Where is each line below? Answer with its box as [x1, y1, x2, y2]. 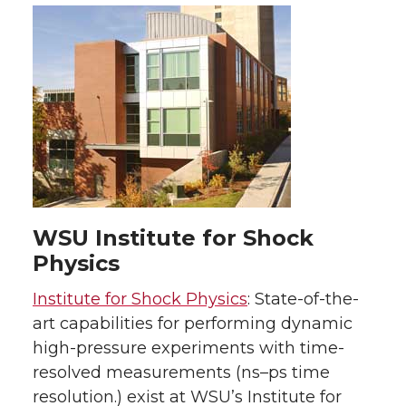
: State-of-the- [247, 289, 359, 309]
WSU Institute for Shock [33, 225, 314, 251]
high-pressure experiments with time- [33, 338, 344, 358]
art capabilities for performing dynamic [33, 314, 353, 333]
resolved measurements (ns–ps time [33, 362, 330, 382]
